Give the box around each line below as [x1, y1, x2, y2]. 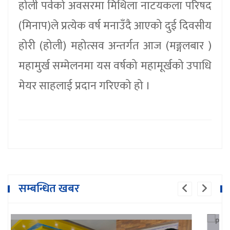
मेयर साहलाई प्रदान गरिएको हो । [18, 76, 150, 95]
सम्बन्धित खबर [18, 179, 80, 198]
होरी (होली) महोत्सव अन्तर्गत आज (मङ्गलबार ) [18, 36, 212, 55]
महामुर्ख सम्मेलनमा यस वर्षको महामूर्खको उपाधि [18, 56, 212, 75]
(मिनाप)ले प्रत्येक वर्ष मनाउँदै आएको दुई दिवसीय [18, 16, 212, 35]
